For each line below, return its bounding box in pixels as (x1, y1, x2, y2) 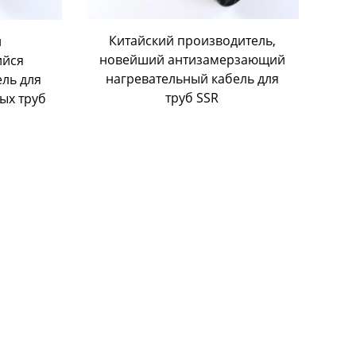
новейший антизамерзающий (99, 50, 285, 68)
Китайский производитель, (108, 31, 276, 49)
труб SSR (165, 88, 219, 106)
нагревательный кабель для (105, 69, 279, 87)
